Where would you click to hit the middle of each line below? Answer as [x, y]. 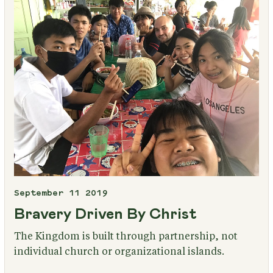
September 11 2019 [60, 194]
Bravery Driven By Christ [105, 214]
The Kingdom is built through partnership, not [126, 237]
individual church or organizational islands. [119, 252]
